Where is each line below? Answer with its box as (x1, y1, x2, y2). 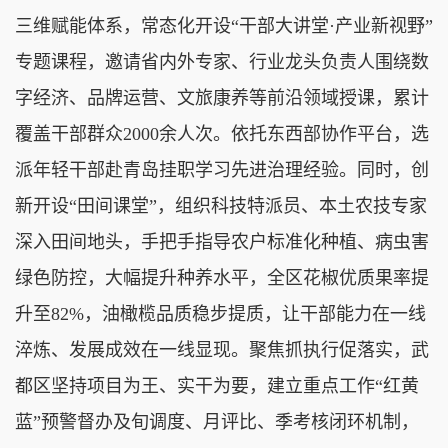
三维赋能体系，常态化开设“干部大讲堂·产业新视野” (15, 15, 433, 36)
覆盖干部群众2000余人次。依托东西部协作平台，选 (15, 123, 429, 144)
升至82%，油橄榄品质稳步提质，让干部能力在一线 (15, 303, 426, 324)
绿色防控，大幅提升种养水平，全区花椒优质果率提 (15, 267, 429, 288)
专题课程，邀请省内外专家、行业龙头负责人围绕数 (15, 51, 429, 72)
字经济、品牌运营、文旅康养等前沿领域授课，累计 (15, 87, 429, 108)
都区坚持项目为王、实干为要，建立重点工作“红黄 (15, 375, 419, 396)
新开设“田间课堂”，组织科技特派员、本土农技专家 (15, 195, 427, 216)
